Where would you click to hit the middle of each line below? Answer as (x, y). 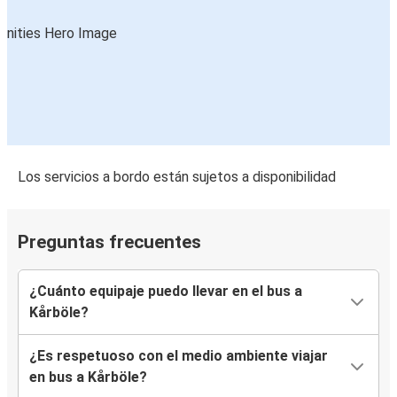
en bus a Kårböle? (88, 378)
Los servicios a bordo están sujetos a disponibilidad (177, 177)
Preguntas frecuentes (109, 242)
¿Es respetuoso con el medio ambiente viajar (179, 356)
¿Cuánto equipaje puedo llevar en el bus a (166, 292)
